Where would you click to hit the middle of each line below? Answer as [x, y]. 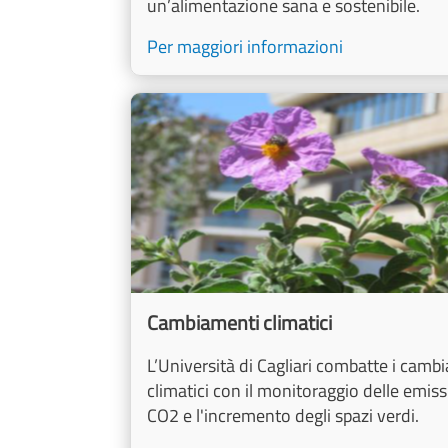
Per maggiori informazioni [245, 47]
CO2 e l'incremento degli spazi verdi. [283, 416]
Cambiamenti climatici [239, 323]
